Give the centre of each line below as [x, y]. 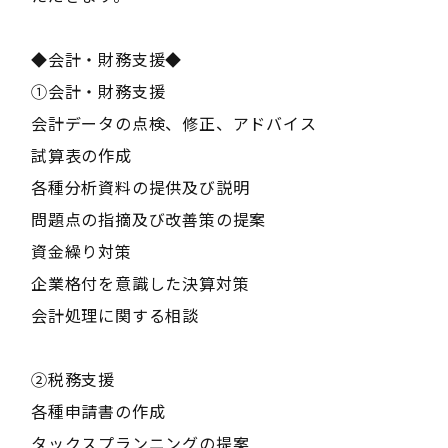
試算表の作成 [81, 155]
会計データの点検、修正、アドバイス [173, 123]
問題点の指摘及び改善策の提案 [148, 219]
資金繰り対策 [81, 251]
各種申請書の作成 [98, 411]
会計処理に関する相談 [114, 315]
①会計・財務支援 [98, 91]
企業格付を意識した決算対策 [140, 283]
